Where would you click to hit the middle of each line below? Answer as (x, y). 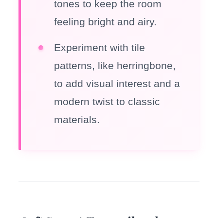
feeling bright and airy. (106, 21)
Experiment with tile (100, 47)
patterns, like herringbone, (115, 65)
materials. (77, 119)
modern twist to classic (107, 101)
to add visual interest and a (117, 83)
